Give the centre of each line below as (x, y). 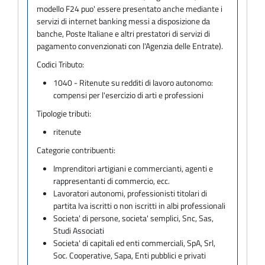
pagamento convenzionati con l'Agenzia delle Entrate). (130, 46)
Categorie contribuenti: (76, 150)
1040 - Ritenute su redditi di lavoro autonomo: (133, 82)
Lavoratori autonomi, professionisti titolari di (130, 193)
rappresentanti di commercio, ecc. (112, 180)
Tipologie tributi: (64, 113)
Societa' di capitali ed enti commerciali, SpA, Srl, (135, 243)
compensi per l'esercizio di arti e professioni (129, 95)
